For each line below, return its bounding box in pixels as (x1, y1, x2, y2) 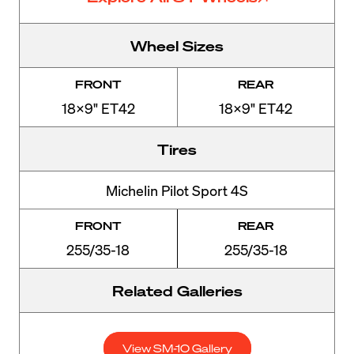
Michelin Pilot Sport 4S (106, 181, 248, 200)
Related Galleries (111, 281, 243, 300)
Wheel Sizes (130, 36, 224, 55)
